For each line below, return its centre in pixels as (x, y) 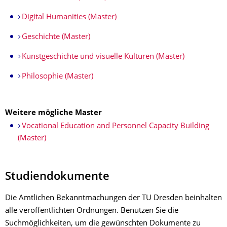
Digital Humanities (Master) (69, 17)
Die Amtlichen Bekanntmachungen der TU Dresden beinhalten (113, 198)
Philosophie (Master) (57, 77)
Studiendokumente (57, 177)
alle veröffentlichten (41, 211)
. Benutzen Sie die (147, 211)
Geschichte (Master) (56, 37)
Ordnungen (97, 211)
